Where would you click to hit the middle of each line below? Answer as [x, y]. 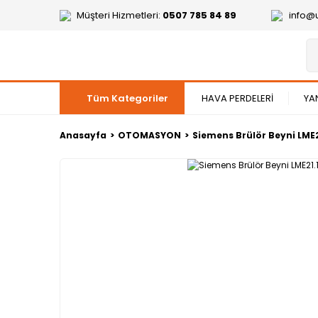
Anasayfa [83, 135]
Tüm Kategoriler [127, 98]
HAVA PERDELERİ [237, 98]
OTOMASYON [149, 135]
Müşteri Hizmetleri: [120, 15]
